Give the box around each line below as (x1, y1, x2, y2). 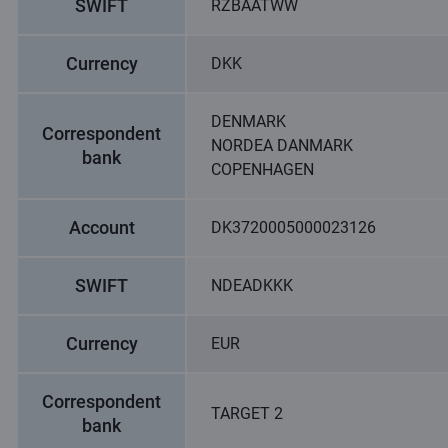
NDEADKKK (211, 276, 293, 295)
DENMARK (211, 112, 286, 131)
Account (68, 217, 135, 238)
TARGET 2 (211, 404, 283, 423)
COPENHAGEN (211, 160, 314, 179)
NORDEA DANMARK (211, 136, 353, 155)
